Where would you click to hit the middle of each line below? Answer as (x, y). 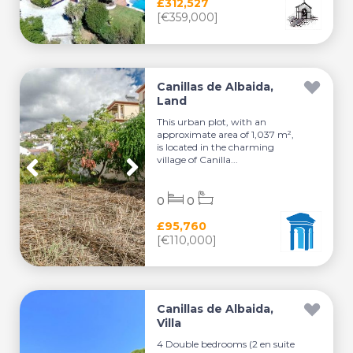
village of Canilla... (198, 160)
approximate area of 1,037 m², (226, 134)
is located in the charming (216, 147)
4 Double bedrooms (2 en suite (226, 344)
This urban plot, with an (212, 122)
